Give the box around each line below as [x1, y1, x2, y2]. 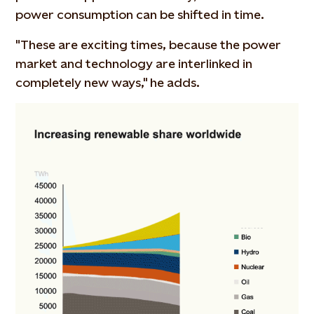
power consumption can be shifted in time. [15, 6, 265, 22]
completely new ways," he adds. [15, 74, 200, 90]
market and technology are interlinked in [15, 55, 253, 71]
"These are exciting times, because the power [15, 36, 282, 52]
